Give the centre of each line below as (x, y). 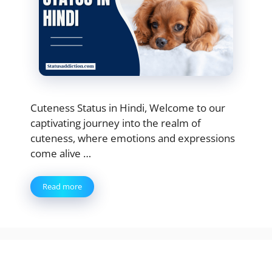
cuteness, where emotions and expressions (133, 138)
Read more (62, 186)
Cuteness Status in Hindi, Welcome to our (128, 107)
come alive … (61, 153)
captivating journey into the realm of (116, 123)
